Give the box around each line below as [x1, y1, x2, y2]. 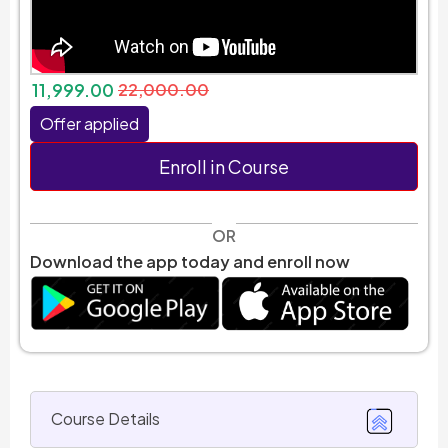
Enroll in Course [159, 155, 289, 179]
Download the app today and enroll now [30, 251, 350, 273]
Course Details [51, 408, 160, 430]
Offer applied [40, 113, 139, 135]
